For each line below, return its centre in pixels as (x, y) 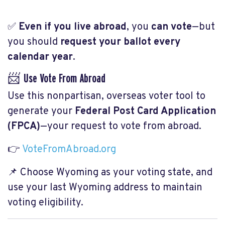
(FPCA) (24, 126)
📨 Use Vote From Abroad (57, 79)
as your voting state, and (157, 173)
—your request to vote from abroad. (121, 126)
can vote (172, 27)
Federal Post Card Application (145, 111)
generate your (40, 111)
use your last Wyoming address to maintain (105, 188)
